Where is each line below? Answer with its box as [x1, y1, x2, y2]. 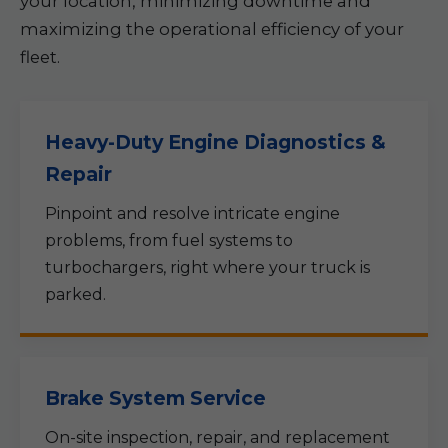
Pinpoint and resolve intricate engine [45, 204, 340, 223]
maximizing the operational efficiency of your [20, 19, 404, 39]
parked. [45, 285, 106, 304]
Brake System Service [45, 386, 266, 410]
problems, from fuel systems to [45, 231, 293, 250]
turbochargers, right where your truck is [45, 258, 370, 277]
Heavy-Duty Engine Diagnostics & [45, 130, 386, 154]
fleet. [20, 47, 60, 67]
